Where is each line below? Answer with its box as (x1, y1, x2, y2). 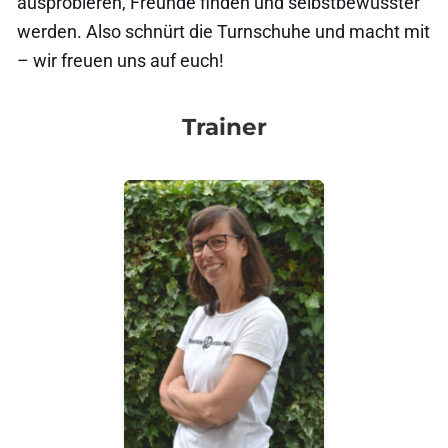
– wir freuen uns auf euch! (17, 50, 225, 72)
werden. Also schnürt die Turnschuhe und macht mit (17, 21, 431, 43)
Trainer (181, 113, 267, 142)
